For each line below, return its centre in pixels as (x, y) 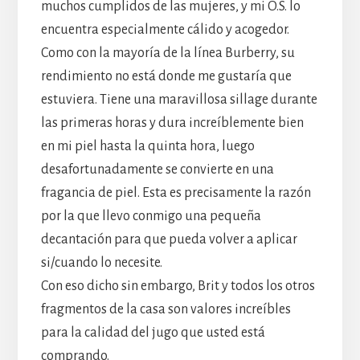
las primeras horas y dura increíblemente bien (172, 123)
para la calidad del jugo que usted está (153, 332)
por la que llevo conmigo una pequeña (151, 216)
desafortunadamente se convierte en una (157, 169)
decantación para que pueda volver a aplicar (169, 239)
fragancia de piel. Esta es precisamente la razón (176, 192)
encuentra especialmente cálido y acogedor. (165, 29)
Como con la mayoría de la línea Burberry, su (168, 53)
